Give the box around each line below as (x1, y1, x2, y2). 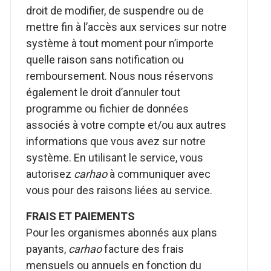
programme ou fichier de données (26, 102, 189, 115)
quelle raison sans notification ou (26, 53, 184, 66)
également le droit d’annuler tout (26, 86, 181, 99)
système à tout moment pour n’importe (26, 37, 214, 50)
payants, (26, 243, 69, 255)
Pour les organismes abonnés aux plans (26, 226, 218, 239)
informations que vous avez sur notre (26, 135, 206, 148)
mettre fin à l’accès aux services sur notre (26, 21, 227, 33)
